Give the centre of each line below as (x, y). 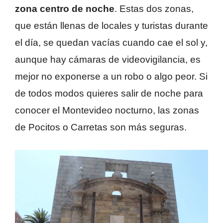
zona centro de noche (65, 8)
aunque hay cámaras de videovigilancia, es (108, 59)
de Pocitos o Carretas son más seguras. (101, 127)
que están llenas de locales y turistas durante (111, 25)
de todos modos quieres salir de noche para (109, 93)
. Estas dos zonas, (154, 8)
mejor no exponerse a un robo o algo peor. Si (111, 76)
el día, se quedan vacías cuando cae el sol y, (111, 42)
